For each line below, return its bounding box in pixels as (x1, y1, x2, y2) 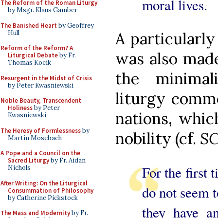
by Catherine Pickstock (8, 193, 78, 202)
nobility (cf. (115, 128, 200, 149)
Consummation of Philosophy (8, 186, 93, 195)
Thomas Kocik (8, 58, 51, 67)
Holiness (8, 104, 33, 112)
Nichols (8, 163, 31, 172)
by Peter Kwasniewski (8, 81, 73, 90)
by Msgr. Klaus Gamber (8, 6, 77, 14)
